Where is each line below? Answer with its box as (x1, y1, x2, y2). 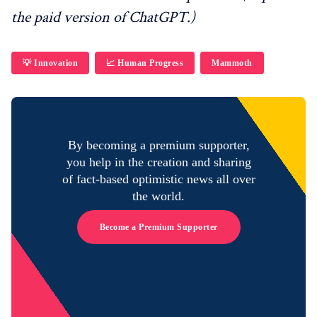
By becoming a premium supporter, (67, 137, 250, 152)
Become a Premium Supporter (99, 221, 218, 232)
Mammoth (212, 57, 253, 68)
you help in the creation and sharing (66, 154, 251, 169)
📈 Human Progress (106, 57, 183, 68)
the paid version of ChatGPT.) (11, 6, 195, 28)
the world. (132, 188, 185, 203)
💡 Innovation (23, 57, 78, 68)
